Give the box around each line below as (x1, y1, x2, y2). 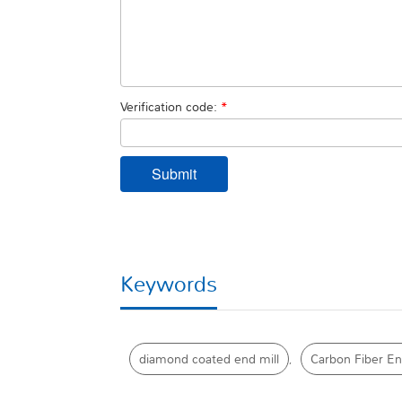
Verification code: (120, 98, 222, 115)
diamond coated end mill (139, 350, 280, 367)
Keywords (120, 270, 218, 298)
